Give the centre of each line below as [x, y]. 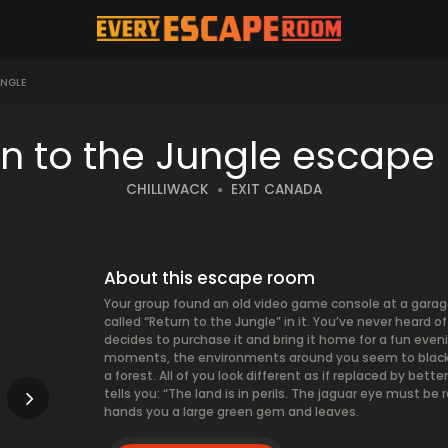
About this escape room [209, 278]
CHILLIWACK [167, 189]
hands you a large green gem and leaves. [231, 411]
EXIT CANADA [276, 189]
